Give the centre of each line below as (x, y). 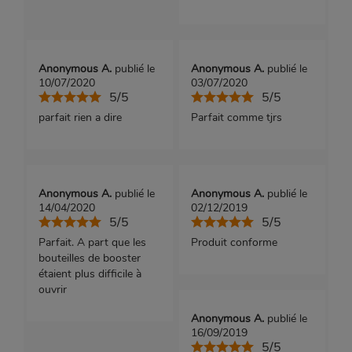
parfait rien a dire (80, 118)
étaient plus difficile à (90, 274)
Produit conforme (234, 243)
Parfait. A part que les (92, 243)
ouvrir (52, 290)
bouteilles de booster (89, 258)
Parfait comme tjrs (236, 118)
